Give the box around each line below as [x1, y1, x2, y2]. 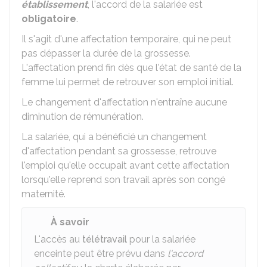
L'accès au [34, 234, 82, 245]
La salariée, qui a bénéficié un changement [21, 131, 207, 142]
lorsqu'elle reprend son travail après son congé [21, 174, 225, 185]
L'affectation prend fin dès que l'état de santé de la [21, 62, 241, 73]
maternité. [21, 188, 66, 200]
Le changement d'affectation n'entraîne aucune [21, 97, 227, 108]
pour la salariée [127, 234, 195, 245]
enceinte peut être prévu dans [34, 248, 167, 259]
